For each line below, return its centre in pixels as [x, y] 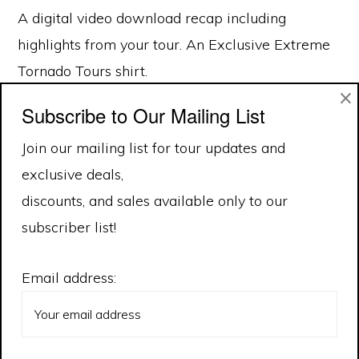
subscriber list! [69, 227]
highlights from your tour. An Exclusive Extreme [174, 44]
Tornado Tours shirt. [83, 71]
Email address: [69, 278]
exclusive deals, [73, 174]
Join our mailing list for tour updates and [153, 148]
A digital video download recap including [152, 18]
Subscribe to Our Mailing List [143, 115]
